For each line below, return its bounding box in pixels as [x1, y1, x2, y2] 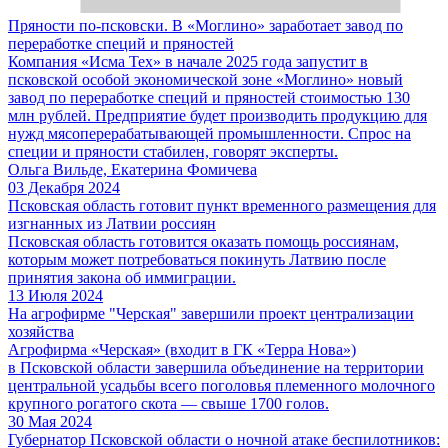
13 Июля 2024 [8, 286, 103, 304]
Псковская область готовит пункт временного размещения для [8, 196, 436, 214]
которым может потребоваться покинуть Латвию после [8, 250, 386, 268]
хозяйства [8, 322, 74, 340]
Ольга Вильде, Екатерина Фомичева [8, 160, 257, 178]
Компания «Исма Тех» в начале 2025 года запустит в [8, 52, 368, 70]
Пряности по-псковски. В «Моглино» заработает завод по [8, 16, 403, 34]
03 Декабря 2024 [8, 178, 120, 196]
